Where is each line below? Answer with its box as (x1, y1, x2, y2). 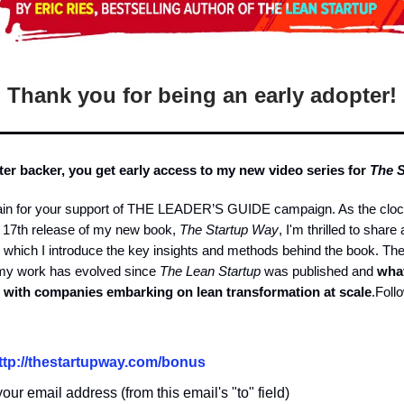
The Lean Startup (160, 263, 261, 280)
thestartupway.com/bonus (28, 354, 206, 371)
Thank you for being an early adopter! (7, 83, 397, 108)
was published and (261, 263, 377, 280)
